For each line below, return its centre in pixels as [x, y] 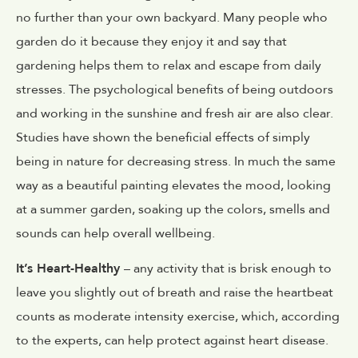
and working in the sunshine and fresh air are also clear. [175, 113]
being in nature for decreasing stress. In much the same [176, 161]
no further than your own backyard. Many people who [172, 17]
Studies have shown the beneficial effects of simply [163, 137]
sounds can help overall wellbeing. [115, 233]
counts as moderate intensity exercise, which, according [178, 316]
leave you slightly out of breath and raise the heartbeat [175, 292]
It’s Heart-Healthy [70, 268]
